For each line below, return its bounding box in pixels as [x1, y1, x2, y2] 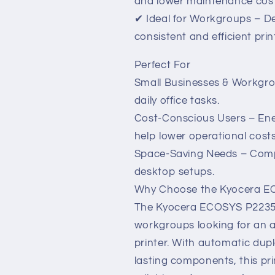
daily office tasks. [134, 95, 220, 106]
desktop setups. [134, 166, 215, 177]
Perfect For [134, 59, 191, 71]
